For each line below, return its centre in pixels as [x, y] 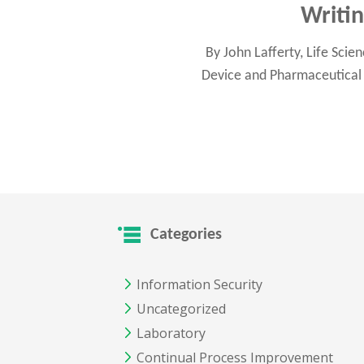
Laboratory [171, 334]
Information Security [199, 285]
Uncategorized [181, 309]
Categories [186, 235]
